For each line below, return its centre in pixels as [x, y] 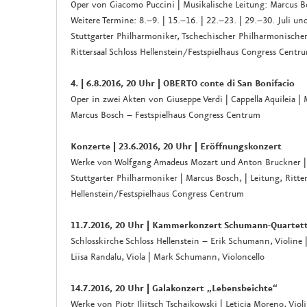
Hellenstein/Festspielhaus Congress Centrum [157, 194]
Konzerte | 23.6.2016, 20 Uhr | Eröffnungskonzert [176, 147]
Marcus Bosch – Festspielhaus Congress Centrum [165, 115]
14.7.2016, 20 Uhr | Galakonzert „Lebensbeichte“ [174, 289]
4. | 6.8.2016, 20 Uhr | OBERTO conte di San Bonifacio [183, 84]
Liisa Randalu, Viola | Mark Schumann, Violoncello [168, 257]
